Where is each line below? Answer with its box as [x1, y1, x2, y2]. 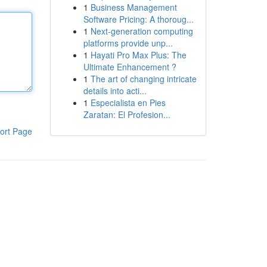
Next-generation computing [90, 25, 193, 37]
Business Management [90, 1, 177, 13]
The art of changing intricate [90, 73, 197, 85]
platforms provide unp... [83, 37, 173, 49]
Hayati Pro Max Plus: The [90, 49, 187, 61]
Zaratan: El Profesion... [83, 108, 170, 120]
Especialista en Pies [90, 97, 166, 108]
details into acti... [83, 85, 147, 97]
